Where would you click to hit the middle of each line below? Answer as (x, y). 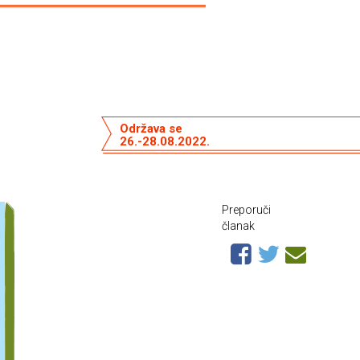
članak (238, 226)
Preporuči (246, 210)
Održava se (151, 128)
